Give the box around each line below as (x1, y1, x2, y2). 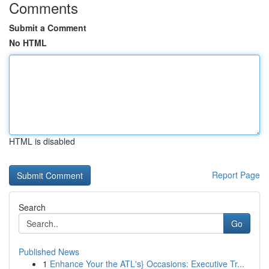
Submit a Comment (9, 22, 86, 34)
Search (19, 201, 46, 213)
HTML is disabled (9, 135, 75, 147)
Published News (19, 246, 79, 258)
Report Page (212, 169, 260, 181)
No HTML (9, 37, 47, 49)
